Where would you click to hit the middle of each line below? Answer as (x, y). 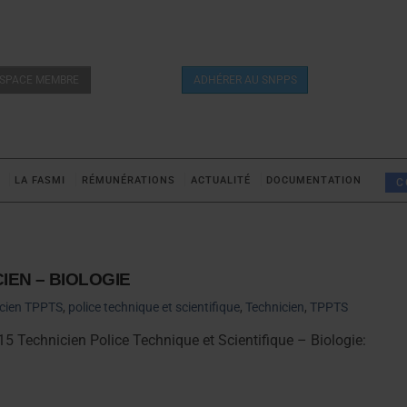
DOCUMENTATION (314, 181)
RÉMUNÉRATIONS (128, 181)
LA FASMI (40, 181)
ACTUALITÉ (220, 181)
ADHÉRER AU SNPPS (245, 79)
